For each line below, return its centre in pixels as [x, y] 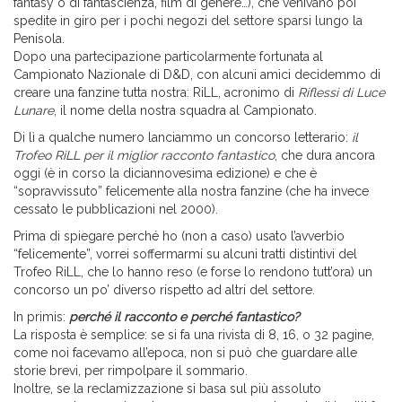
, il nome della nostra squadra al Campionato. [185, 111]
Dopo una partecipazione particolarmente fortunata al [168, 57]
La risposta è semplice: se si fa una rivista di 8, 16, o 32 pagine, [194, 335]
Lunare [34, 111]
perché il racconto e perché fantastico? [184, 317]
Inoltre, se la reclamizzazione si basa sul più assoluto [167, 389]
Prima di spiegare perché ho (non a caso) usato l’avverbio [179, 236]
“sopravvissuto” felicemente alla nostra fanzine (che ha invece [191, 192]
